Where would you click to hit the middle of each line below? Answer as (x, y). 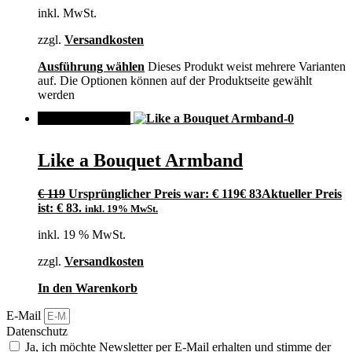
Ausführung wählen (91, 67)
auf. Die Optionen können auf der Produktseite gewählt (175, 81)
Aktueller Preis (302, 193)
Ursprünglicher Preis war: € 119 (154, 193)
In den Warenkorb (88, 288)
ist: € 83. (60, 207)
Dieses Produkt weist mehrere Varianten (247, 67)
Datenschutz (37, 331)
